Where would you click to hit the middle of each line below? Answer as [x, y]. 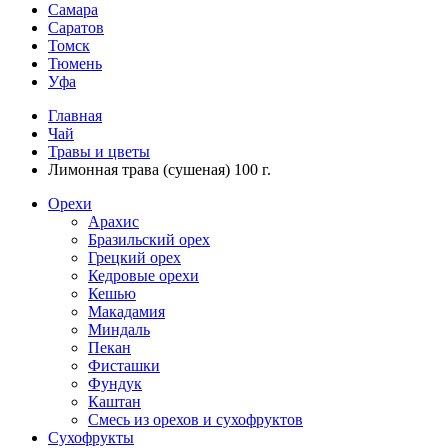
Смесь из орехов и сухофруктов [195, 419]
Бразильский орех [149, 239]
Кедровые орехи [143, 275]
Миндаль [119, 329]
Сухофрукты [91, 437]
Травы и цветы [99, 151]
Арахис [113, 221]
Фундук [115, 383]
